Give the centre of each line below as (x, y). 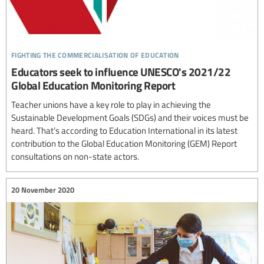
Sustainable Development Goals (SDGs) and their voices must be (130, 117)
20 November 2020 (43, 190)
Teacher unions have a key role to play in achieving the (111, 104)
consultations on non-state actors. (75, 156)
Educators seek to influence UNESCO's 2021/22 (121, 71)
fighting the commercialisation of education (95, 53)
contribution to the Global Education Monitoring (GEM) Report (124, 143)
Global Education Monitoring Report (93, 85)
